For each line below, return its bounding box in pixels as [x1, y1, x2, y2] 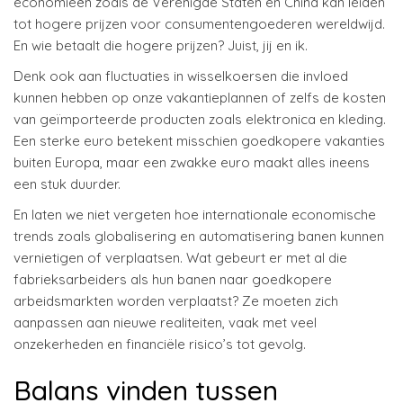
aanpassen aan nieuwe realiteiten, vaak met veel [13, 314, 317, 332]
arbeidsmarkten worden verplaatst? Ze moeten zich [13, 292, 338, 310]
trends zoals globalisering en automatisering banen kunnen [13, 228, 384, 246]
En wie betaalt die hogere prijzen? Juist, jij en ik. [13, 37, 308, 55]
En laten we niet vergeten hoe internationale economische [13, 206, 376, 224]
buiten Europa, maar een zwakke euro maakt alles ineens [13, 154, 370, 172]
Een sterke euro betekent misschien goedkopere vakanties [13, 132, 385, 150]
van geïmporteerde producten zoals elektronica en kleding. [13, 111, 386, 129]
